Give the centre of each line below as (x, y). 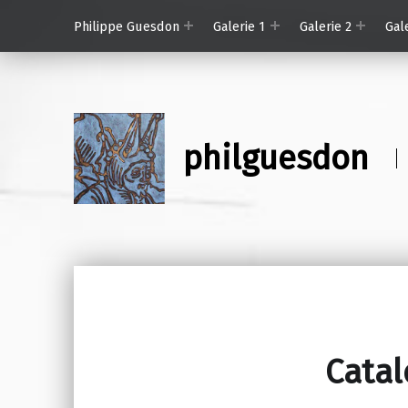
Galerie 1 (240, 26)
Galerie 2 (325, 26)
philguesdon (275, 159)
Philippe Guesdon (126, 26)
